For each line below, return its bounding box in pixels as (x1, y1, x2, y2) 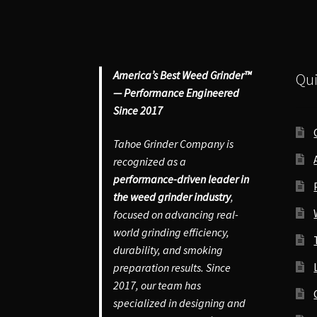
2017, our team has (113, 278, 202, 293)
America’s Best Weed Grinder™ (113, 67, 252, 82)
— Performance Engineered (113, 85, 240, 100)
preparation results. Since (113, 260, 231, 275)
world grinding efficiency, (113, 225, 230, 240)
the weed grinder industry (113, 190, 231, 204)
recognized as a (113, 154, 187, 169)
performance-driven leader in (113, 172, 250, 187)
